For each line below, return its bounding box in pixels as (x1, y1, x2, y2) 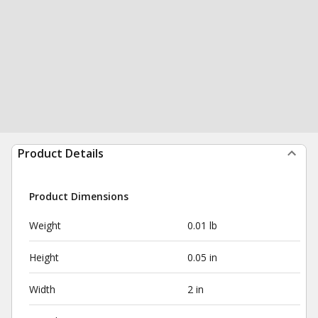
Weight (29, 219, 61, 232)
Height (29, 251, 59, 264)
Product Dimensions (29, 190, 128, 203)
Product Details (18, 146, 104, 161)
